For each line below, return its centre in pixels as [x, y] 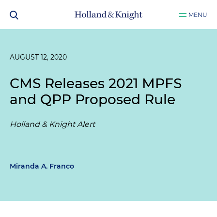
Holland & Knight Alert [52, 124]
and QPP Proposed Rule [93, 99]
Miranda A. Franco [42, 166]
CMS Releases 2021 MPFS [96, 83]
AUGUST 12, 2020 [38, 57]
